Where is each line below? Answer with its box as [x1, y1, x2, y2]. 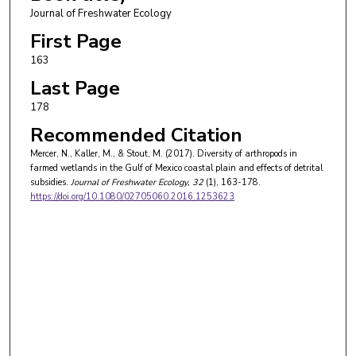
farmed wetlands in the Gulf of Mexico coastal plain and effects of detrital [29, 162, 323, 175]
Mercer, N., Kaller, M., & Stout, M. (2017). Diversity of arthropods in [29, 148, 297, 161]
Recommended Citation [29, 122, 242, 149]
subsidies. [29, 176, 68, 189]
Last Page [29, 75, 120, 102]
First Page [29, 29, 122, 55]
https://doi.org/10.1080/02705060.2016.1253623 [29, 191, 234, 203]
